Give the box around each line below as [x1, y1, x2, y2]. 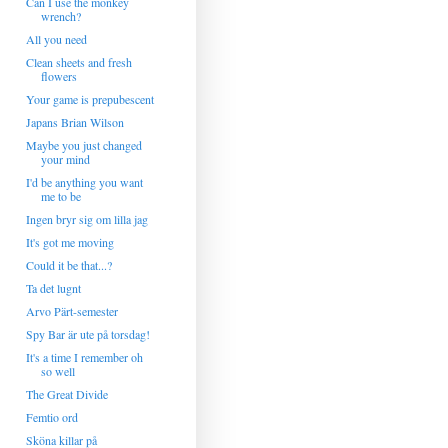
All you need [25, 31, 87, 47]
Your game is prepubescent [25, 91, 154, 107]
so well [40, 363, 75, 379]
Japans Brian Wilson [25, 114, 124, 130]
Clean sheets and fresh [25, 54, 132, 70]
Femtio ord [25, 409, 78, 425]
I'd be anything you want [25, 174, 143, 190]
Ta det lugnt [25, 280, 81, 296]
